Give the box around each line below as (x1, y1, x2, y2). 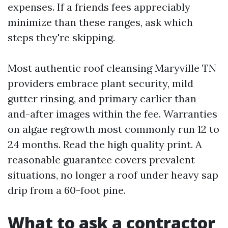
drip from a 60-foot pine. (8, 184, 126, 196)
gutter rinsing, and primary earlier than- (8, 92, 201, 105)
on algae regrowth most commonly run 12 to (8, 123, 219, 135)
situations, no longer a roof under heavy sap (8, 168, 218, 181)
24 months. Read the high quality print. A (8, 138, 202, 151)
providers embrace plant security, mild (8, 77, 193, 90)
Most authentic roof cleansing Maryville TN (8, 62, 216, 74)
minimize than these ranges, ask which (8, 16, 193, 28)
